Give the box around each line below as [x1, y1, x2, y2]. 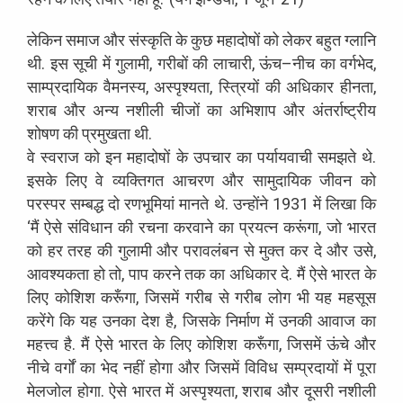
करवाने [174, 217, 213, 237]
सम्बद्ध [70, 193, 104, 213]
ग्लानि [345, 30, 376, 49]
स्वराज [40, 147, 80, 166]
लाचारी [212, 53, 252, 73]
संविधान [67, 217, 112, 237]
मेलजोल [27, 381, 72, 400]
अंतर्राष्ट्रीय [312, 100, 376, 120]
